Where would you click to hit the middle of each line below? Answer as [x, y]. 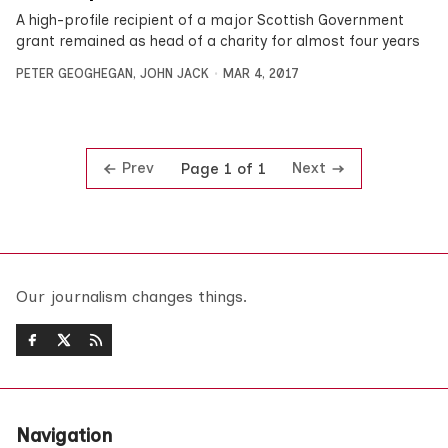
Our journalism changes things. [131, 297]
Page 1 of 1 [223, 168]
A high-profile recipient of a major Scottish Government [210, 20]
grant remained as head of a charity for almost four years [218, 41]
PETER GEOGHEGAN [74, 74]
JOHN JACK [174, 74]
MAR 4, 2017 [260, 74]
